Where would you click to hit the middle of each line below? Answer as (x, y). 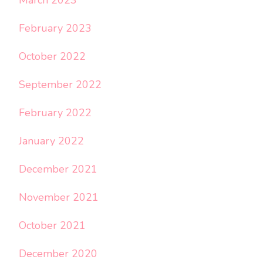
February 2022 (55, 112)
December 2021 (58, 169)
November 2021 (59, 197)
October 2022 (52, 56)
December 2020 (58, 253)
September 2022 (60, 84)
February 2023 (55, 28)
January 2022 (51, 141)
